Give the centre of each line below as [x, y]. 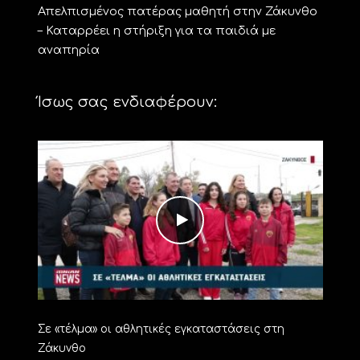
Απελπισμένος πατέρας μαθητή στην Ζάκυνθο [177, 11]
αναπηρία [68, 49]
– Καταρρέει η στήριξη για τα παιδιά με [156, 30]
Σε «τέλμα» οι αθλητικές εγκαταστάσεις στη [161, 329]
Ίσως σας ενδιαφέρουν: [127, 102]
